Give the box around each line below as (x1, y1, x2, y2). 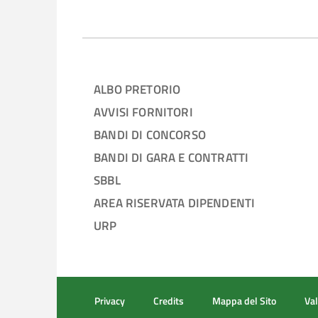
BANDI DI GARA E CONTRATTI (94, 148, 249, 167)
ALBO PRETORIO (94, 79, 181, 99)
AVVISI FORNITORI (94, 102, 193, 121)
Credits (153, 293, 184, 309)
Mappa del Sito (212, 293, 276, 309)
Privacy (94, 293, 125, 309)
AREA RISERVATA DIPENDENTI (94, 193, 256, 212)
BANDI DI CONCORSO (94, 125, 206, 144)
